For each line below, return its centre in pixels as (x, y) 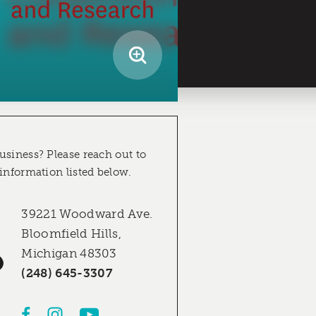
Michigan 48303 (69, 254)
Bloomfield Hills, (72, 234)
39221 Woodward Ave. (87, 214)
